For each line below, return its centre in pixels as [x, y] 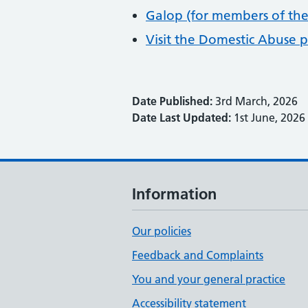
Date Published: [172, 101]
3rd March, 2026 [255, 101]
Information [174, 194]
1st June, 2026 [268, 118]
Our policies [162, 231]
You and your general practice [209, 279]
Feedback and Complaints [198, 255]
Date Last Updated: [181, 118]
